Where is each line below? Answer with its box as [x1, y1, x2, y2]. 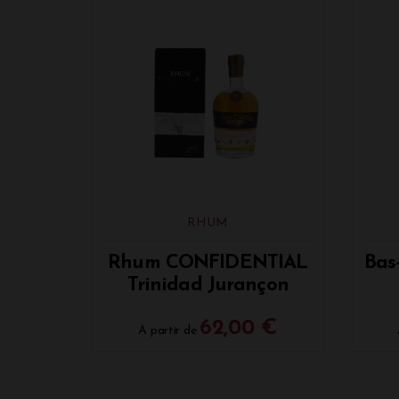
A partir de [138, 324, 200, 338]
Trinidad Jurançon [126, 275, 289, 297]
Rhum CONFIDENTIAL [108, 253, 308, 274]
